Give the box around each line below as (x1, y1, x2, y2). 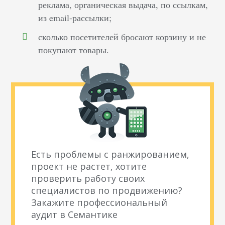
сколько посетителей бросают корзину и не (38, 31, 206, 43)
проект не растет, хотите (31, 160, 147, 173)
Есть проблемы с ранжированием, (31, 148, 190, 161)
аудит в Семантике (31, 208, 118, 221)
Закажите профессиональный (31, 196, 168, 209)
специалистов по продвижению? (31, 184, 183, 197)
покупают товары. (38, 44, 109, 56)
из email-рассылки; (38, 12, 112, 24)
